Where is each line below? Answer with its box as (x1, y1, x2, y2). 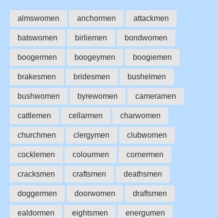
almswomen (18, 14, 59, 23)
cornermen (127, 150, 163, 159)
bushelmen (127, 73, 166, 81)
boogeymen (74, 53, 115, 62)
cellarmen (69, 111, 103, 120)
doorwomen (74, 189, 115, 198)
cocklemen (18, 150, 55, 159)
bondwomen (125, 34, 167, 42)
